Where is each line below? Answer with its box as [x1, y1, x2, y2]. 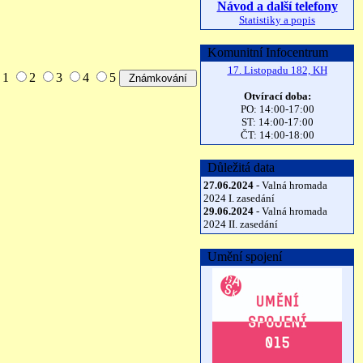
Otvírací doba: [243, 90, 311, 102]
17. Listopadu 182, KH [227, 64, 327, 76]
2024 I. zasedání [203, 192, 275, 204]
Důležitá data [201, 160, 275, 174]
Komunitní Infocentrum [201, 45, 328, 59]
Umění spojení [201, 250, 282, 263]
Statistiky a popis [239, 14, 315, 26]
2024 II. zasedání [203, 218, 278, 230]
